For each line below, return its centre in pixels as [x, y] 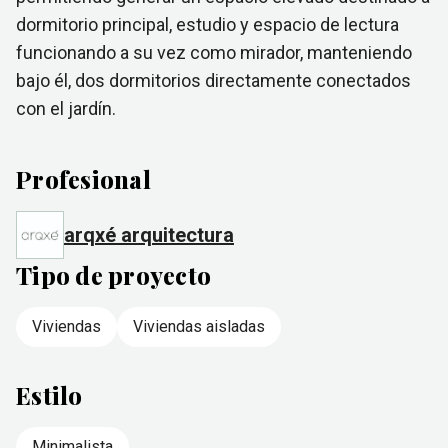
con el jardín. [66, 108]
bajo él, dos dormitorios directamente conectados [213, 80]
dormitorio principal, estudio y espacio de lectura [207, 24]
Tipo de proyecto [113, 275]
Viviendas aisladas [199, 326]
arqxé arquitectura [149, 235]
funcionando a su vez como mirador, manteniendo [214, 52]
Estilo [49, 395]
